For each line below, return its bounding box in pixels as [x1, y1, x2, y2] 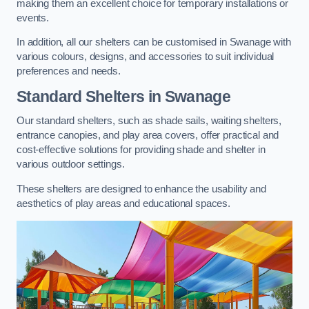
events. [17, 12, 49, 23]
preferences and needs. [17, 66, 121, 77]
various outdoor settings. [17, 159, 125, 170]
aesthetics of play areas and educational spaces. [17, 197, 231, 209]
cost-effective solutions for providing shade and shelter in [17, 144, 266, 156]
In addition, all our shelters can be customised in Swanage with [17, 37, 291, 48]
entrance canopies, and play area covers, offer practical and [17, 130, 279, 141]
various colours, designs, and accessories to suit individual [17, 51, 275, 63]
